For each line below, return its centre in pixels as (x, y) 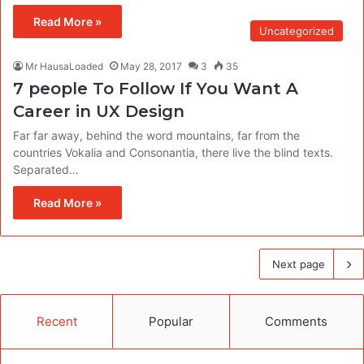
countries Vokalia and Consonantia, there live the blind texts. (173, 152)
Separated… (46, 169)
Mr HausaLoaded (64, 66)
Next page (299, 264)
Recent (56, 321)
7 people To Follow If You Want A (156, 88)
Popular (171, 321)
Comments (297, 321)
